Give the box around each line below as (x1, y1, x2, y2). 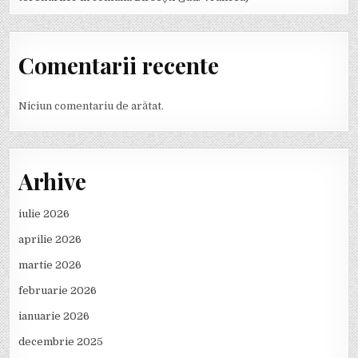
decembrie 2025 (18, 336, 104, 348)
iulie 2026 (18, 208, 70, 221)
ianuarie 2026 (18, 310, 90, 323)
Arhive (18, 166, 87, 197)
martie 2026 (18, 259, 82, 272)
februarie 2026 (18, 284, 97, 297)
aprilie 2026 (18, 233, 82, 246)
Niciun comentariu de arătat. (18, 99, 165, 112)
